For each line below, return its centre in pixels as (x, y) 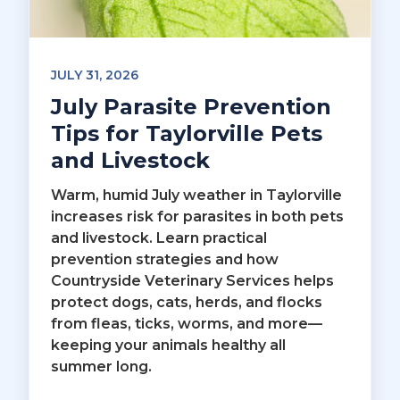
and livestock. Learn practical (159, 237)
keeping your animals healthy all (168, 345)
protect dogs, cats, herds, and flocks (187, 302)
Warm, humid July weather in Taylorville (196, 195)
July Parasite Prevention (191, 106)
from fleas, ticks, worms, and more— (187, 323)
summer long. (101, 366)
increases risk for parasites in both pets (197, 216)
